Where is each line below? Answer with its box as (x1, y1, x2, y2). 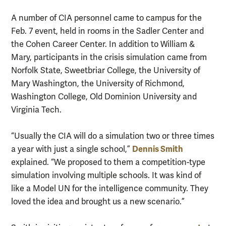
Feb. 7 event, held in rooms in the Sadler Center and (11, 26, 204, 37)
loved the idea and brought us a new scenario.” (11, 197, 185, 207)
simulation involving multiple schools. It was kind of (11, 171, 201, 181)
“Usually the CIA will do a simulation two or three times (11, 131, 214, 142)
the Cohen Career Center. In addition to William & (11, 39, 195, 50)
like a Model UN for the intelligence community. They (11, 184, 208, 194)
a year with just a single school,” (11, 144, 132, 155)
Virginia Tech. (11, 105, 62, 116)
